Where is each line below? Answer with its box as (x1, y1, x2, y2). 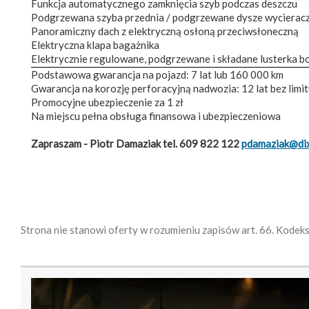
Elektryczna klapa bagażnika (31, 38, 159, 51)
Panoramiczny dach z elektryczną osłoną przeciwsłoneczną (31, 24, 299, 37)
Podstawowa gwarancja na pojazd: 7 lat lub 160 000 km (31, 68, 283, 81)
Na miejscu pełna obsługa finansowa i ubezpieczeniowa (31, 109, 291, 122)
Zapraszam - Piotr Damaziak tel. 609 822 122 (31, 137, 241, 150)
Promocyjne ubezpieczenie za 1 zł (31, 95, 183, 108)
